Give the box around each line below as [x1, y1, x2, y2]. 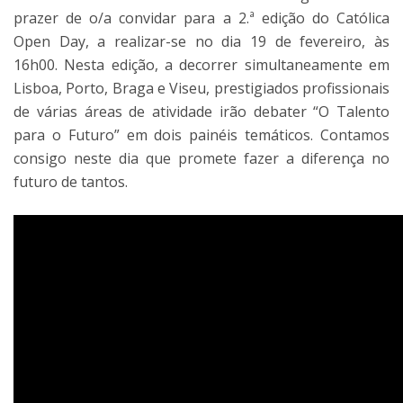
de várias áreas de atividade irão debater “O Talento [13, 102, 390, 121]
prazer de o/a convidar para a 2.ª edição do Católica [13, 8, 390, 28]
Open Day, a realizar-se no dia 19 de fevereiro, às [13, 31, 390, 51]
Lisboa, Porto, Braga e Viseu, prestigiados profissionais [13, 78, 390, 98]
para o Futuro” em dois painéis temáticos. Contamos [13, 125, 390, 145]
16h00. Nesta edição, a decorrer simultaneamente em [13, 55, 390, 75]
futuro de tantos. [13, 172, 128, 192]
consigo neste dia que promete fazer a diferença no [13, 148, 390, 168]
